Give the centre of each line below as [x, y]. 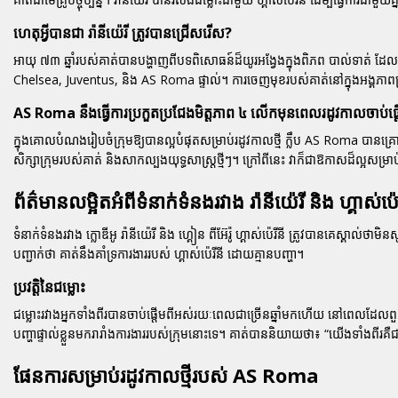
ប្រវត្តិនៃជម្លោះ [49, 287]
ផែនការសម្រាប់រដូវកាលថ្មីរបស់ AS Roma [166, 374]
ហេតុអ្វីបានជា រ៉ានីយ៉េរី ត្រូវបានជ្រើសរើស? [123, 32]
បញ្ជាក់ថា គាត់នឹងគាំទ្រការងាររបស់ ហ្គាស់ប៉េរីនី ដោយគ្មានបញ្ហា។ [159, 253]
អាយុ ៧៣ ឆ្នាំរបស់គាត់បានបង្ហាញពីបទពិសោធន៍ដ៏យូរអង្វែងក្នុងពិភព [171, 60]
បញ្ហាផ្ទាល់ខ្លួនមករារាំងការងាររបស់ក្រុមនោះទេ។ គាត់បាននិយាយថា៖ [169, 333]
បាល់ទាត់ [350, 60]
